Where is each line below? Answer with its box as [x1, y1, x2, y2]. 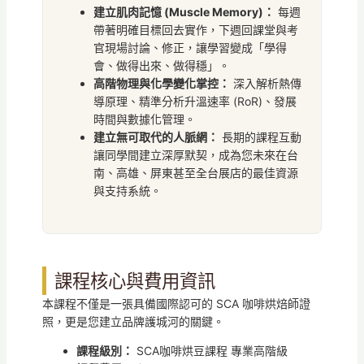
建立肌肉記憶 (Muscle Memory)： [93, 4, 275, 19]
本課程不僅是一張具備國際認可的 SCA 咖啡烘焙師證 [41, 296, 310, 310]
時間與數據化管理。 [93, 111, 196, 126]
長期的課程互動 [218, 129, 301, 144]
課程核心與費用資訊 [54, 269, 215, 292]
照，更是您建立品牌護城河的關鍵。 [41, 314, 224, 328]
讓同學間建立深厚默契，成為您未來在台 [93, 147, 298, 162]
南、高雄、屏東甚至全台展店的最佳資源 [93, 165, 298, 180]
